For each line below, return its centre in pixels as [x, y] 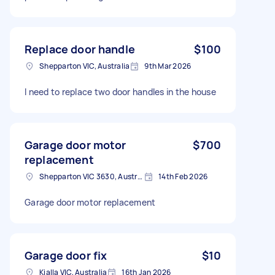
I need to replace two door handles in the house [120, 91]
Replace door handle [80, 49]
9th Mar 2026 [168, 66]
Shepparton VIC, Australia [85, 66]
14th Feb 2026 [183, 176]
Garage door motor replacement [90, 202]
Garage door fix [66, 255]
